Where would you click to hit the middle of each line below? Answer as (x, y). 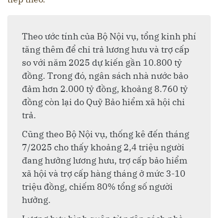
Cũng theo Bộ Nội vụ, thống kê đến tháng (106, 134)
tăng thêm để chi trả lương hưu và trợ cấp (106, 49)
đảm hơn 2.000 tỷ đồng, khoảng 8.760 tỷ (105, 89)
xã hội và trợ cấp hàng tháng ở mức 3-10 (104, 173)
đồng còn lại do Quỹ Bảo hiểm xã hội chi (103, 102)
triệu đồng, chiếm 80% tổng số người (97, 186)
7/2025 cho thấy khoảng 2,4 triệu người (103, 147)
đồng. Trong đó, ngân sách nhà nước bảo (105, 75)
